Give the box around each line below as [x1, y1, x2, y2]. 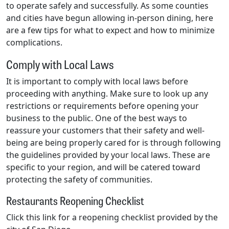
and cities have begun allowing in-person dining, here [6, 12, 213, 24]
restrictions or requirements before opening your [6, 100, 199, 111]
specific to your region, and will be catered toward [6, 161, 200, 173]
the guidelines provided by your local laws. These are [6, 149, 210, 161]
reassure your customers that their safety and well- [6, 124, 204, 136]
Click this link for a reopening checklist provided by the [6, 211, 218, 223]
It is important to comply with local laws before [6, 75, 188, 87]
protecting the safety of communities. [6, 173, 152, 185]
